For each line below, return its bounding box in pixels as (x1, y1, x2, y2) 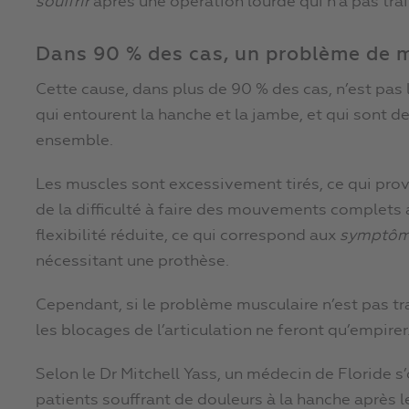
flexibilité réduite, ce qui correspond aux (36, 228, 340, 245)
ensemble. (36, 133, 113, 150)
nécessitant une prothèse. (36, 254, 229, 270)
